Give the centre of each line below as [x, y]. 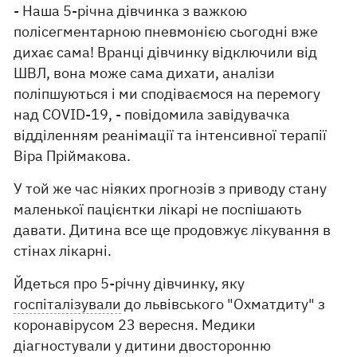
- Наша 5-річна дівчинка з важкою [131, 11]
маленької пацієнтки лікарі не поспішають [158, 209]
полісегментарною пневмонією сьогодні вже [166, 31]
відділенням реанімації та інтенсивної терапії [171, 135]
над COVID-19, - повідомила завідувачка [152, 114]
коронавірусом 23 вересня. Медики [135, 325]
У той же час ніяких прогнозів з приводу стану [171, 188]
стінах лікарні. [63, 251]
